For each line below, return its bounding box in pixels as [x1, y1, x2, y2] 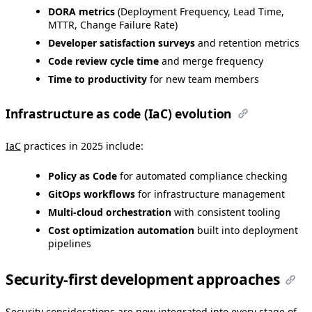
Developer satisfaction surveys [48, 36, 195, 49]
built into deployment [194, 224, 298, 237]
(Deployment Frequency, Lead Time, [115, 4, 284, 18]
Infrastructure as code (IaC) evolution [6, 104, 233, 122]
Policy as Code [48, 169, 117, 183]
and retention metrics [195, 36, 299, 49]
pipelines [48, 237, 91, 251]
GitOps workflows [48, 187, 135, 201]
